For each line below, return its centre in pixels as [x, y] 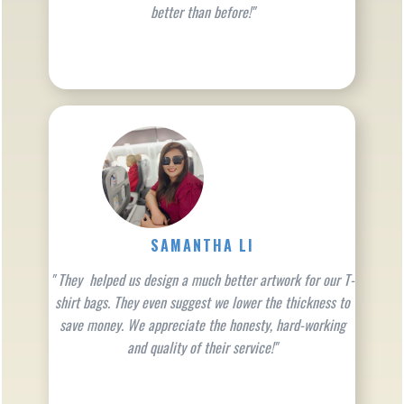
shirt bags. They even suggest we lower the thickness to [202, 303]
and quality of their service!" [202, 348]
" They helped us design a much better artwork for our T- [202, 280]
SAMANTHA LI [202, 246]
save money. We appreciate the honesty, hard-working [202, 325]
